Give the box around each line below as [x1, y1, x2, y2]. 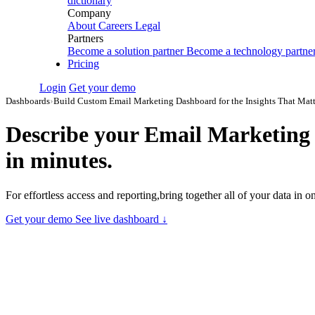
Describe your [6, 122, 144, 148]
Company [67, 7, 111, 19]
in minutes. [6, 148, 112, 174]
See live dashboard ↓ [75, 212, 167, 225]
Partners [67, 32, 103, 44]
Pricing [67, 58, 99, 70]
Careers [98, 20, 132, 32]
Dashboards [6, 96, 50, 106]
